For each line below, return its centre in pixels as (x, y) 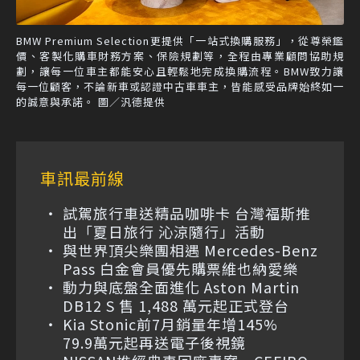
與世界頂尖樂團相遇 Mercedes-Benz (190, 250)
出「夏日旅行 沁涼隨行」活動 (164, 232)
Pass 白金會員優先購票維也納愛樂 (180, 269)
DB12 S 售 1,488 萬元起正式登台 (176, 306)
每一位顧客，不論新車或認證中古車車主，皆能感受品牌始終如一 (180, 87)
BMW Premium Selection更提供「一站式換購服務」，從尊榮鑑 (180, 41)
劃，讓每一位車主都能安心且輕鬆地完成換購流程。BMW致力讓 (180, 72)
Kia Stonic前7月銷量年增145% (178, 324)
